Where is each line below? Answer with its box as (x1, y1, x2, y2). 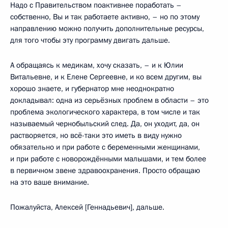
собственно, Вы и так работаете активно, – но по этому (10, 11, 199, 22)
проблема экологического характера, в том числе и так (10, 106, 200, 117)
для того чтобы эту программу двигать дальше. (10, 35, 170, 45)
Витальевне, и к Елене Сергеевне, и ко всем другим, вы (10, 71, 202, 82)
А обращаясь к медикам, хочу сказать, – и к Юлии (10, 60, 183, 70)
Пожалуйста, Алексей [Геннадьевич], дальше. (10, 202, 164, 212)
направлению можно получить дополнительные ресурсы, (10, 23, 204, 34)
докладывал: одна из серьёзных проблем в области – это (10, 95, 209, 105)
